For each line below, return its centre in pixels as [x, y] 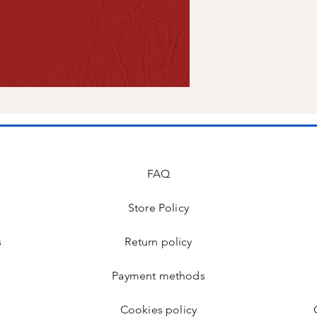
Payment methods [158, 276]
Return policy [158, 242]
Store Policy [158, 208]
